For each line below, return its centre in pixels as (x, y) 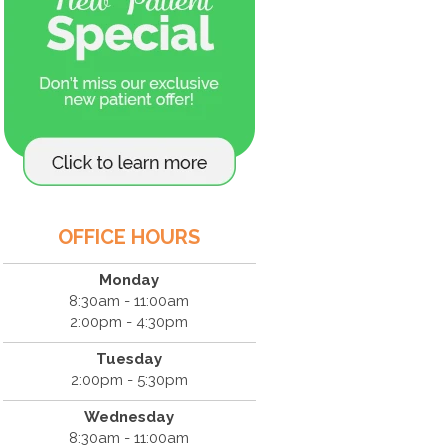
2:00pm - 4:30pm (129, 322)
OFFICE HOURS (129, 237)
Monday (129, 280)
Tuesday (129, 359)
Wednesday (129, 417)
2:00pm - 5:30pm (129, 380)
